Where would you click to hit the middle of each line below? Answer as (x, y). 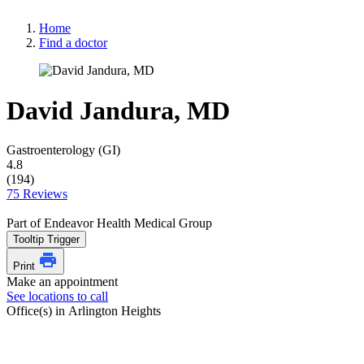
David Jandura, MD (118, 110)
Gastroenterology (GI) (63, 150)
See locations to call (57, 296)
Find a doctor (73, 43)
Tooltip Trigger (46, 239)
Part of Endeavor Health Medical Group (109, 223)
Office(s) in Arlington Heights (84, 311)
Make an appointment (62, 282)
